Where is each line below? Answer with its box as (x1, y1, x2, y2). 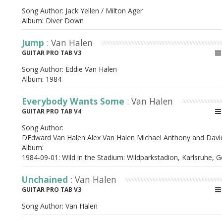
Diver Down (46, 16, 84, 25)
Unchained (22, 173, 70, 185)
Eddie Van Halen (65, 64, 117, 74)
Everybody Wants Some (22, 95, 127, 107)
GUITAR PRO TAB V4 (22, 107, 81, 115)
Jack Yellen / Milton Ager (65, 6, 143, 15)
